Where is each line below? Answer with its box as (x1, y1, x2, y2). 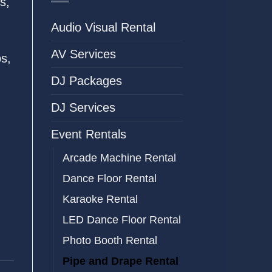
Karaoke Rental (62, 192, 138, 205)
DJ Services (50, 100, 115, 114)
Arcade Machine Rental (62, 151, 176, 164)
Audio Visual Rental (50, 20, 155, 34)
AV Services (50, 47, 116, 61)
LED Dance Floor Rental (62, 213, 181, 226)
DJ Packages (50, 73, 122, 87)
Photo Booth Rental (62, 234, 157, 246)
